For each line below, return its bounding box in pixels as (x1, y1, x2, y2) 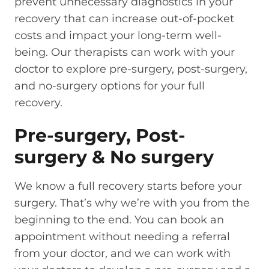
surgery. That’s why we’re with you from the (14, 196, 250, 210)
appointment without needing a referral (14, 229, 230, 243)
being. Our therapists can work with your (14, 46, 235, 59)
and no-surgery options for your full (14, 79, 205, 93)
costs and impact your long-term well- (14, 29, 222, 43)
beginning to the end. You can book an (14, 213, 224, 226)
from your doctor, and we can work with (14, 246, 231, 260)
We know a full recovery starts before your (14, 179, 242, 193)
